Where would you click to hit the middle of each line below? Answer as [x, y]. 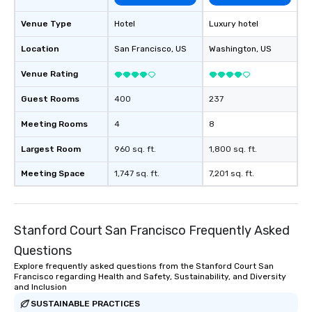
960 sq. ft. [135, 149]
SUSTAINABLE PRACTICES [85, 303]
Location [40, 49]
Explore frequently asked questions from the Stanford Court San [144, 266]
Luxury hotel [234, 24]
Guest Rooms [50, 99]
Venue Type [46, 24]
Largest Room [51, 149]
